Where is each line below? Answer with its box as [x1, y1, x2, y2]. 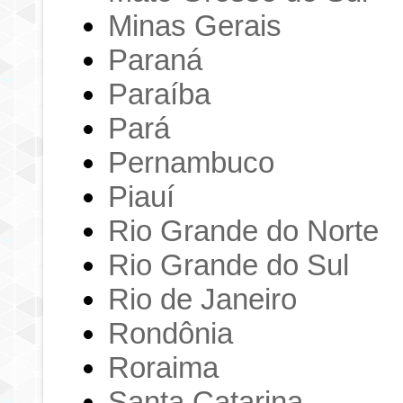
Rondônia [108, 316, 234, 350]
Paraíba [108, 76, 211, 111]
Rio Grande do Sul [108, 247, 350, 282]
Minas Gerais [108, 8, 282, 42]
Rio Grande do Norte [108, 213, 380, 247]
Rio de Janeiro [108, 282, 298, 316]
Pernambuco [108, 145, 275, 179]
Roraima [108, 350, 219, 384]
